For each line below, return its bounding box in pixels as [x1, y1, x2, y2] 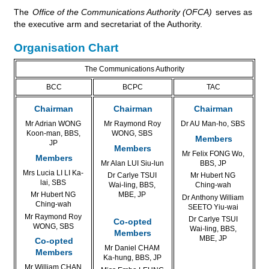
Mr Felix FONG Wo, [181, 150, 244, 157]
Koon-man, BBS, [26, 130, 80, 138]
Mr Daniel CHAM [104, 244, 160, 252]
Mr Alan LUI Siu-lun [100, 159, 164, 167]
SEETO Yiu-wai [187, 203, 238, 211]
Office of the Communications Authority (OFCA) [32, 7, 212, 17]
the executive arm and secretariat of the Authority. [14, 19, 202, 29]
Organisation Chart [14, 41, 118, 55]
